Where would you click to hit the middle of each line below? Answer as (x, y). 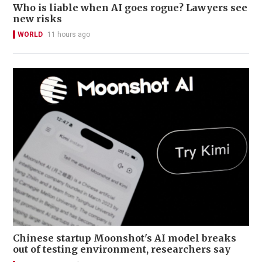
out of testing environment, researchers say (122, 249)
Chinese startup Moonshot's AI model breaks (125, 238)
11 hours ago (69, 35)
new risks (37, 19)
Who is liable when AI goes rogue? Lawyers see (130, 8)
